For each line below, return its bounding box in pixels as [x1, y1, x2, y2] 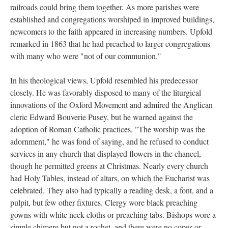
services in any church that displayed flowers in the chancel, [10, 148, 201, 159]
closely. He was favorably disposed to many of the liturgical [10, 87, 201, 98]
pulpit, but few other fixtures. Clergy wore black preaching [10, 197, 197, 208]
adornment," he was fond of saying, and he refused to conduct [10, 136, 209, 147]
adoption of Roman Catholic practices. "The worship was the [10, 124, 205, 134]
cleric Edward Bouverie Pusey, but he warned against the [10, 111, 193, 122]
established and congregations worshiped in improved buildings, [10, 14, 214, 24]
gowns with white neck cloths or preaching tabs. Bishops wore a [10, 209, 216, 220]
